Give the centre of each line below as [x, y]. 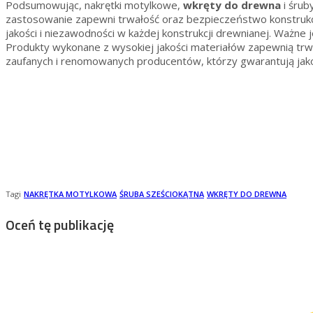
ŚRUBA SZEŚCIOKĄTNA [162, 194]
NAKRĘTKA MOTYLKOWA [70, 194]
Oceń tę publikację [60, 225]
